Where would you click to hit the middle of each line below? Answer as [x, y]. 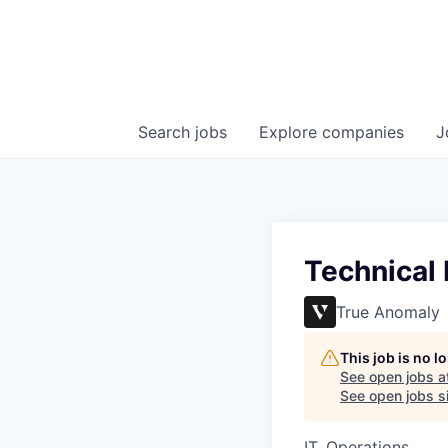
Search [166, 132]
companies [363, 132]
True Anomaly [388, 312]
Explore [290, 132]
